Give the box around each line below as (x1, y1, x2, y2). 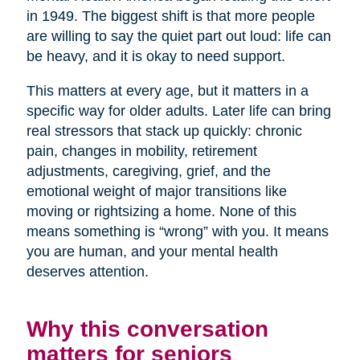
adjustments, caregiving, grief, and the (26, 163, 271, 180)
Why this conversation (26, 316, 268, 342)
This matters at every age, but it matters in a (26, 83, 309, 100)
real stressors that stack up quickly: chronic (26, 123, 302, 140)
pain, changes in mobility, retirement (26, 143, 257, 160)
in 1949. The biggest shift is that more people (26, 8, 315, 25)
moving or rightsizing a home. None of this (26, 203, 297, 220)
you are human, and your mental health (26, 243, 278, 260)
